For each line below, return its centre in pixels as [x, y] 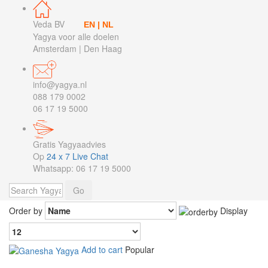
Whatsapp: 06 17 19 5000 [83, 168]
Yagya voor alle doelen [77, 36]
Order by [27, 211]
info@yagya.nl [60, 84]
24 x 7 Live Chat [77, 156]
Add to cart [102, 249]
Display [234, 211]
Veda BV [58, 24]
